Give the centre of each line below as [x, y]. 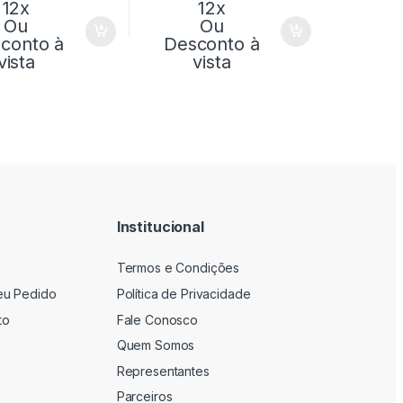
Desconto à [212, 45]
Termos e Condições [178, 268]
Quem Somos [156, 345]
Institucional [160, 226]
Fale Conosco [157, 319]
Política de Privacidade [184, 293]
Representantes [163, 371]
